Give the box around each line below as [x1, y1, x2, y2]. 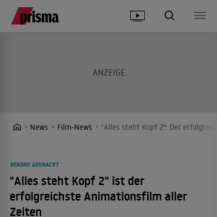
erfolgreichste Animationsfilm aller [10, 188, 187, 204]
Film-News [57, 122, 92, 132]
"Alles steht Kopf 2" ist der [10, 173, 144, 189]
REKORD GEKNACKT [10, 160, 59, 169]
